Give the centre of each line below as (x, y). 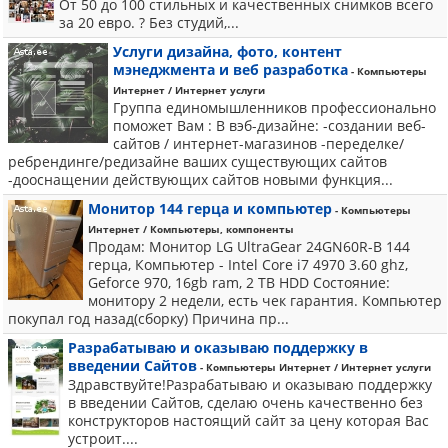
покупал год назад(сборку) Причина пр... (148, 318)
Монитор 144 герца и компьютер (210, 208)
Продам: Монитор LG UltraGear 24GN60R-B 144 (249, 246)
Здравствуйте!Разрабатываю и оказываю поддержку (250, 384)
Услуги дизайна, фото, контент (227, 51)
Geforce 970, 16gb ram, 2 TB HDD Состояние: (239, 282)
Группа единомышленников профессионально (274, 107)
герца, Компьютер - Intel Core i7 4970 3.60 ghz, (248, 264)
